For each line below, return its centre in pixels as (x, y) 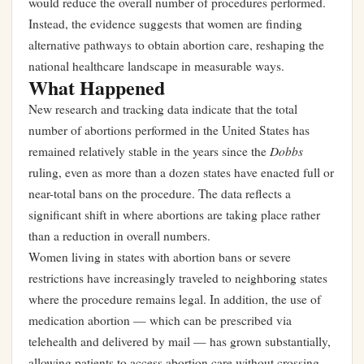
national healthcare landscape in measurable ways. (156, 66)
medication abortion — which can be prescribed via (160, 320)
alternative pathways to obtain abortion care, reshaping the (176, 45)
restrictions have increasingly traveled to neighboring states (178, 278)
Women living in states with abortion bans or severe (160, 257)
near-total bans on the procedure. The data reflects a (160, 193)
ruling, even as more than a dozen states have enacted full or (181, 172)
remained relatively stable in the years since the (149, 151)
